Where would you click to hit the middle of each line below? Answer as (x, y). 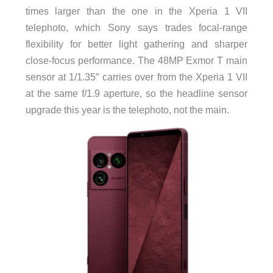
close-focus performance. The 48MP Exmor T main (136, 61)
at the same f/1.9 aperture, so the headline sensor (136, 94)
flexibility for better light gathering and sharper (136, 44)
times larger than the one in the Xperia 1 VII (136, 11)
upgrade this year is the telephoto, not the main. (127, 110)
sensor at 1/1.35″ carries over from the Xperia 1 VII (136, 77)
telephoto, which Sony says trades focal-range (136, 28)
